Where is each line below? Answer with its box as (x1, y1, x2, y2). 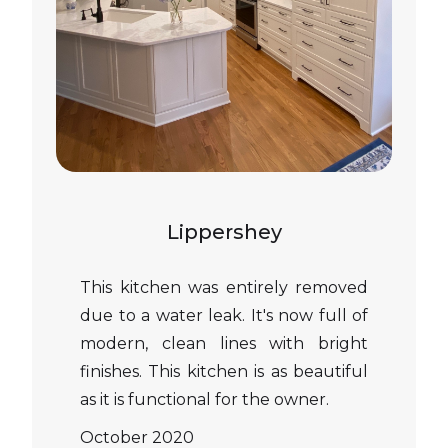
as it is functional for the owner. (80, 390, 329, 409)
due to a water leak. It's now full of (80, 306, 368, 325)
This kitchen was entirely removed (80, 278, 368, 297)
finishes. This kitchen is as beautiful (80, 362, 368, 381)
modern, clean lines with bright (80, 334, 368, 353)
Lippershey (166, 220, 282, 244)
